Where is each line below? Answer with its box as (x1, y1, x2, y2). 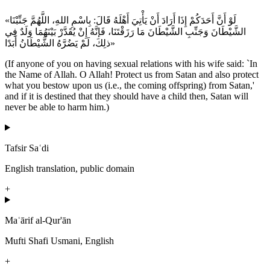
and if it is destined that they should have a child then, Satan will (5, 90, 248, 101)
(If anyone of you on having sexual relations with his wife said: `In (5, 58, 257, 69)
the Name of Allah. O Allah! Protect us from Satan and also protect (5, 69, 259, 80)
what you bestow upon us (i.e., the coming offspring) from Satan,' (5, 80, 254, 90)
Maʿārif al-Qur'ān (5, 215, 71, 225)
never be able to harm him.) (5, 101, 109, 112)
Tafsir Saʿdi (5, 142, 49, 153)
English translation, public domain (5, 163, 134, 174)
